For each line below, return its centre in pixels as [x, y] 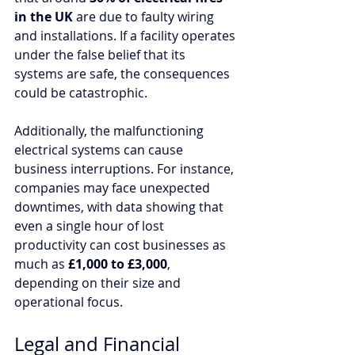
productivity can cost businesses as [122, 244]
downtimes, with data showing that [120, 206]
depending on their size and [99, 282]
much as [41, 263]
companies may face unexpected [114, 187]
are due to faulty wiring [145, 16]
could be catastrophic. [81, 92]
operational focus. [70, 302]
